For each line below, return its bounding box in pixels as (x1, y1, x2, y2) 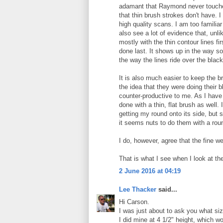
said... (156, 186, 177, 194)
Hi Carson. (119, 198, 149, 206)
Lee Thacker (119, 186, 156, 194)
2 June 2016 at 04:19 (119, 167, 181, 175)
